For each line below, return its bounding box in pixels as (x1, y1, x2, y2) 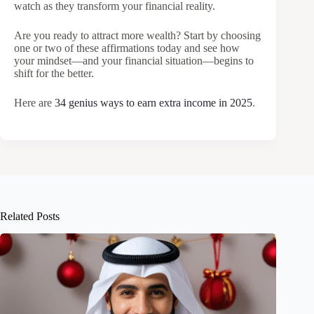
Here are (14, 97, 55, 109)
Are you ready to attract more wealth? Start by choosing (14, 29, 261, 42)
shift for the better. (14, 67, 94, 80)
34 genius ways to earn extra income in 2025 (55, 97, 252, 109)
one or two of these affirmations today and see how (14, 42, 240, 55)
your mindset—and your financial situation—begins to (14, 55, 254, 67)
